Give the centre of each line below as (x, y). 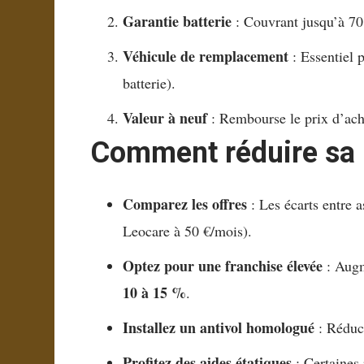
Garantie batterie (178, 21)
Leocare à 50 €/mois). (188, 230)
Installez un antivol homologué (219, 327)
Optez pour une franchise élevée (223, 265)
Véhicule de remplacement (206, 56)
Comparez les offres (185, 204)
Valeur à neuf (165, 117)
